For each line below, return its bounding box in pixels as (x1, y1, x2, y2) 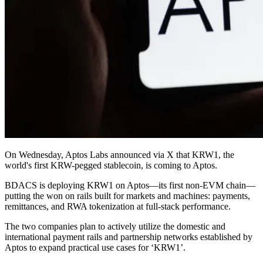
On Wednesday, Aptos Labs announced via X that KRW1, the (5, 149, 234, 160)
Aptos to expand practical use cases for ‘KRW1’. (5, 242, 188, 252)
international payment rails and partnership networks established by (5, 231, 252, 242)
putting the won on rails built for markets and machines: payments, (5, 190, 250, 201)
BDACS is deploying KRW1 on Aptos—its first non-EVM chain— (5, 180, 255, 190)
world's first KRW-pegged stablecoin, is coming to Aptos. (5, 160, 217, 170)
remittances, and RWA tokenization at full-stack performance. (5, 201, 231, 211)
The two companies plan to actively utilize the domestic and (5, 221, 225, 231)
